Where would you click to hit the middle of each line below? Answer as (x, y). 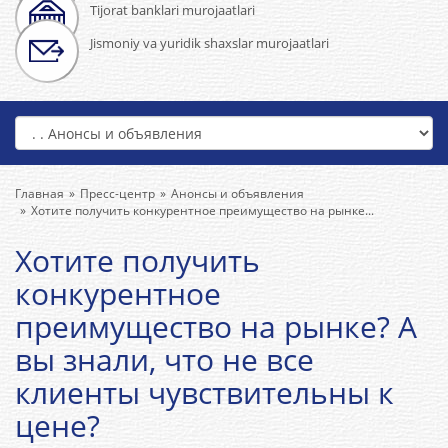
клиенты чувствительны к (204, 392)
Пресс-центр (117, 193)
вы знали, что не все (164, 359)
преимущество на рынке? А (216, 326)
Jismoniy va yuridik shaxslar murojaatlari (209, 43)
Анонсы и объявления (237, 193)
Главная (39, 193)
